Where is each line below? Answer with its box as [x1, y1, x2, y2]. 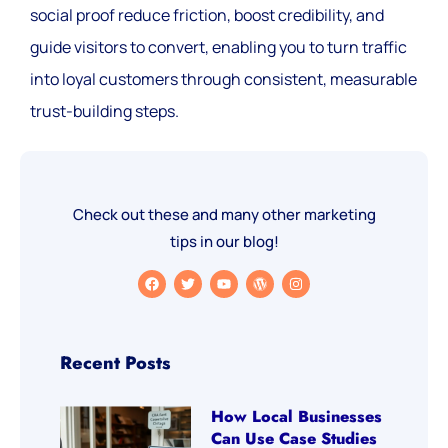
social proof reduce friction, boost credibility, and [30, 3, 384, 26]
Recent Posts [60, 350, 171, 377]
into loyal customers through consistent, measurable [30, 67, 417, 90]
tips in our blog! [169, 230, 279, 252]
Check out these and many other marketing [72, 203, 376, 225]
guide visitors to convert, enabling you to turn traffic [30, 35, 407, 58]
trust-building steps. [30, 99, 179, 122]
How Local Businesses [211, 405, 383, 429]
